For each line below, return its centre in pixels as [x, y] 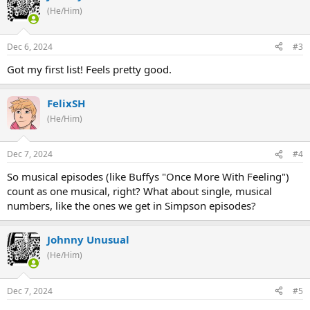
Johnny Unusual [88, 240]
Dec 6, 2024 [30, 46]
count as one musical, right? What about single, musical [139, 191]
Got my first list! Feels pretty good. [89, 69]
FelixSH [66, 103]
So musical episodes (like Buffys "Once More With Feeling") [148, 177]
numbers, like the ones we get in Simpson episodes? [131, 206]
